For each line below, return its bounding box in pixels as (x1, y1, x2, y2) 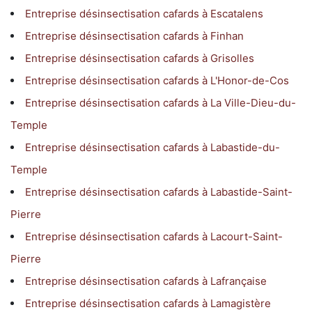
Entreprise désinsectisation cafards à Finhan (25, 29, 244, 42)
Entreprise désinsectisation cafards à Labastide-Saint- (25, 185, 292, 198)
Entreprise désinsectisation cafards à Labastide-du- (25, 140, 280, 154)
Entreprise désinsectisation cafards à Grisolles (25, 51, 254, 65)
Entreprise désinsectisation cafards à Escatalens (25, 6, 263, 20)
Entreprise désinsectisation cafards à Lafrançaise (25, 274, 267, 288)
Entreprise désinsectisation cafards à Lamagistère (25, 296, 271, 310)
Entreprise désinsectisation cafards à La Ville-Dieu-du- (25, 95, 296, 109)
